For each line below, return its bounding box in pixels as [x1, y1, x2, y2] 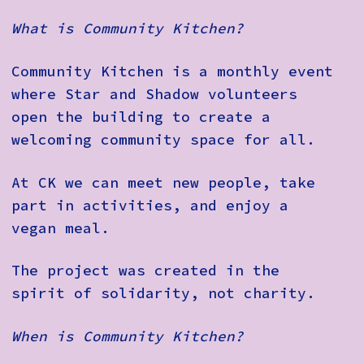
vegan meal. [11, 219, 110, 237]
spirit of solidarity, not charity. [11, 284, 315, 303]
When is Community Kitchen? [11, 327, 244, 345]
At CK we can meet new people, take [11, 173, 315, 192]
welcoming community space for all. [11, 131, 315, 149]
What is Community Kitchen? [11, 19, 244, 38]
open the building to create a [11, 108, 271, 127]
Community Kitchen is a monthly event [11, 63, 333, 81]
